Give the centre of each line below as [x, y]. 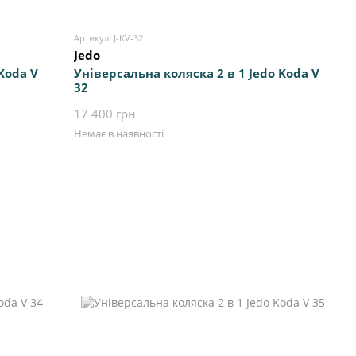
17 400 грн [105, 114]
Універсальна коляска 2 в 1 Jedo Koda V [197, 74]
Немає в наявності [119, 134]
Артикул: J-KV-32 [109, 38]
